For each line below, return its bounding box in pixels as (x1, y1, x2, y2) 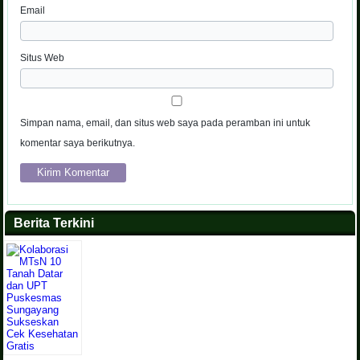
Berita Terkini (14, 216, 95, 231)
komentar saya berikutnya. (20, 137, 136, 149)
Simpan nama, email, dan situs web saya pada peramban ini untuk (20, 117, 311, 129)
